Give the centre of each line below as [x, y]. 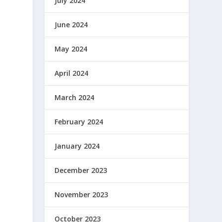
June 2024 [71, 24]
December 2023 [81, 170]
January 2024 [77, 146]
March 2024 [75, 97]
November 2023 [82, 194]
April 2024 [72, 73]
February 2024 [79, 121]
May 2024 [71, 49]
